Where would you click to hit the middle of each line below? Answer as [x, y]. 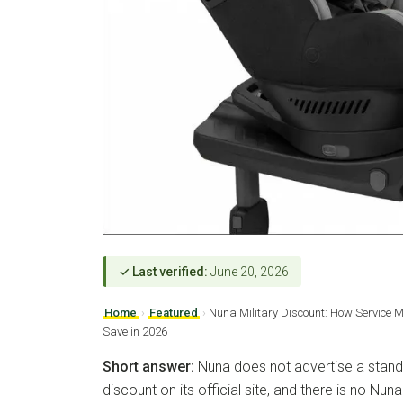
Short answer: [148, 367]
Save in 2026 [135, 332]
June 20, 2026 [248, 272]
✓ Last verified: [163, 272]
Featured [174, 313]
